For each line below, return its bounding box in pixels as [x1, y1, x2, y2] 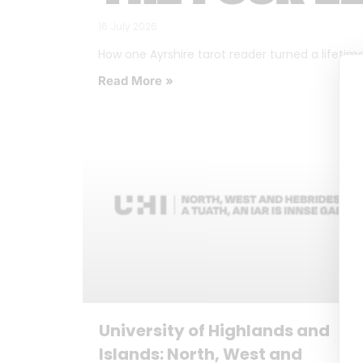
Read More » [98, 73, 173, 89]
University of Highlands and [99, 318, 330, 342]
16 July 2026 [98, 19, 157, 34]
